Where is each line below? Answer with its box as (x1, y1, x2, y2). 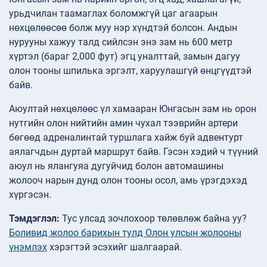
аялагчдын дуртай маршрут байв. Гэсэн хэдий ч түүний (9, 146, 258, 158)
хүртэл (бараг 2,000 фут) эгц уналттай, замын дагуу (9, 51, 240, 63)
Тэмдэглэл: (9, 213, 60, 225)
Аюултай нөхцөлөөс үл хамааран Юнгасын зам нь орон (9, 103, 256, 115)
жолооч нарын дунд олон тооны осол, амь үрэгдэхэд (9, 175, 247, 187)
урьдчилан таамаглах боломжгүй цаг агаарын (9, 8, 218, 20)
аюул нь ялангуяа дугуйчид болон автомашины (9, 160, 223, 172)
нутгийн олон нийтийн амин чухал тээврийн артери (9, 117, 238, 129)
